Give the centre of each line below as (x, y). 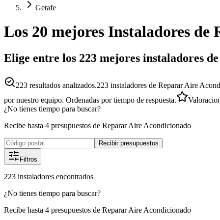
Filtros (28, 159)
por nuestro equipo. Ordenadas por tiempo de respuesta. (90, 100)
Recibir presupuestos (129, 143)
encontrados (75, 176)
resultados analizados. (62, 85)
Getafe (46, 8)
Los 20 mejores (54, 32)
